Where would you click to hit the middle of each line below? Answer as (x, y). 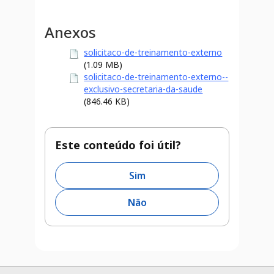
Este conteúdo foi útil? (118, 145)
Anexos (71, 32)
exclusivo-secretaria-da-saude (143, 89)
